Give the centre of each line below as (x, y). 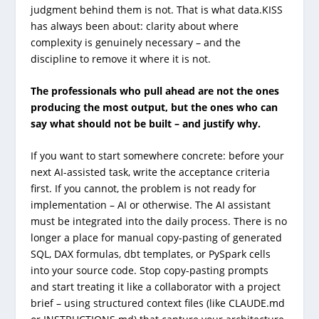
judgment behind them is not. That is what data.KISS (156, 9)
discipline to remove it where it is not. (120, 58)
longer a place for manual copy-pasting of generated (156, 238)
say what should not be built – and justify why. (145, 124)
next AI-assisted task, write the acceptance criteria (150, 172)
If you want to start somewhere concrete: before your (157, 156)
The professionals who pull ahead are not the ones (155, 91)
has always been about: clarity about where (134, 26)
